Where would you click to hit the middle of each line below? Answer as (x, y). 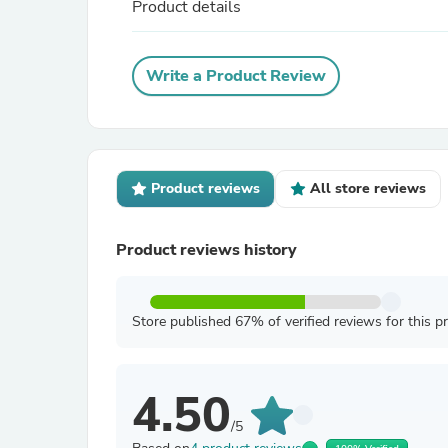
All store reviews (368, 188)
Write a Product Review (236, 76)
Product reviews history (206, 250)
